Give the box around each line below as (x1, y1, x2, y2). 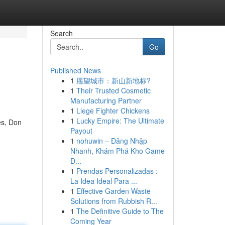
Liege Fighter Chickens (76, 105, 150, 116)
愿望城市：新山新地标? (76, 75, 151, 85)
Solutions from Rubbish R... (70, 196, 157, 206)
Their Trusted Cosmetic (76, 85, 151, 95)
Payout (70, 126, 92, 136)
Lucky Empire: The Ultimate (76, 116, 164, 126)
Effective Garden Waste (76, 186, 151, 196)
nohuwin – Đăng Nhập (76, 136, 147, 146)
